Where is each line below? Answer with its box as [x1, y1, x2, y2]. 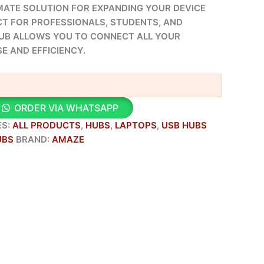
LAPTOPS [115, 119, 157, 131]
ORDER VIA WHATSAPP [14, 101, 118, 114]
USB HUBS [161, 119, 207, 131]
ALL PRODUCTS [12, 119, 81, 131]
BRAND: [16, 133, 52, 145]
